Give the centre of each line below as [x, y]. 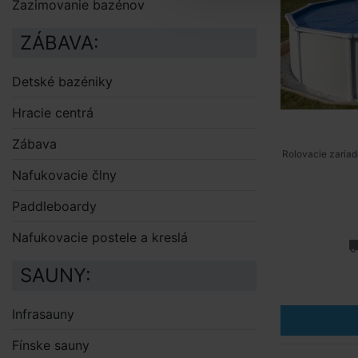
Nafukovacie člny [64, 175]
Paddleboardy [54, 206]
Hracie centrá [53, 113]
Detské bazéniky [62, 82]
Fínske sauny [51, 345]
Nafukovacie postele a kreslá [100, 237]
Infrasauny [43, 314]
